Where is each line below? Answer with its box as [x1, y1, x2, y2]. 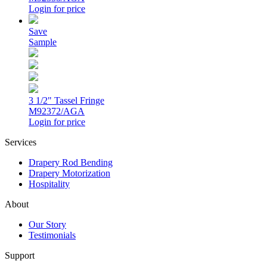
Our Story [29, 219, 66, 230]
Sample [29, 37, 57, 48]
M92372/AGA [29, 106, 85, 117]
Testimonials [29, 230, 76, 241]
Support [5, 250, 35, 261]
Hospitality [29, 179, 70, 190]
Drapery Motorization [29, 168, 110, 179]
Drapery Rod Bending [29, 157, 113, 168]
